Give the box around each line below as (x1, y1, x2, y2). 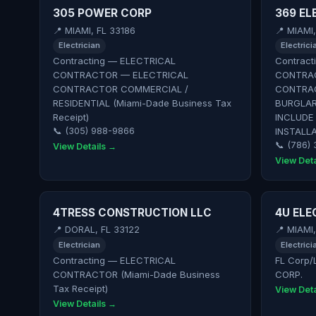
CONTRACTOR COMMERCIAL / (53, 83, 189, 95)
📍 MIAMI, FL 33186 (53, 25, 136, 36)
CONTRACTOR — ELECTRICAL (53, 69, 189, 81)
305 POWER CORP (53, 6, 152, 20)
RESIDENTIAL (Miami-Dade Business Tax (53, 97, 232, 109)
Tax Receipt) (53, 283, 109, 295)
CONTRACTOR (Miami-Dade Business (53, 269, 221, 281)
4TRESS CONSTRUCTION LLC (53, 206, 212, 220)
